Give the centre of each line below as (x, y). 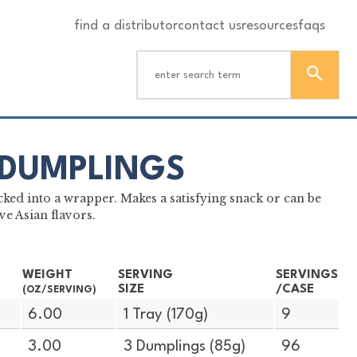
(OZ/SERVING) (59, 290)
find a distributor (126, 25)
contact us (210, 25)
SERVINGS (306, 275)
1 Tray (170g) (166, 315)
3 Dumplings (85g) (185, 347)
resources (270, 25)
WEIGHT (47, 275)
